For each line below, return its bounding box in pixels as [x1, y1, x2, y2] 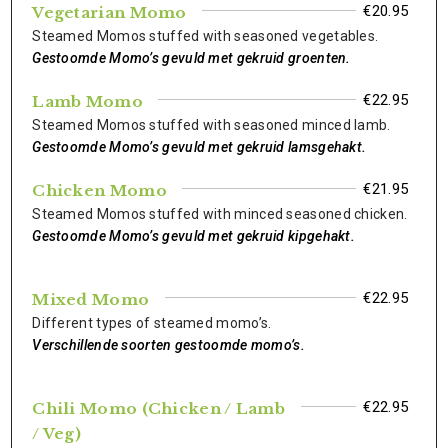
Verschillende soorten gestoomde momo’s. [32, 337, 305, 353]
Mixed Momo [32, 290, 150, 309]
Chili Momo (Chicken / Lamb [32, 399, 286, 418]
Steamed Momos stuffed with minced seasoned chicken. [32, 206, 408, 222]
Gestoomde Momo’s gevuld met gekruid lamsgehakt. [32, 139, 367, 155]
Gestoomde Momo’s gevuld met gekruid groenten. [32, 50, 351, 66]
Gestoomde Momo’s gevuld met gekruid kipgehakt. [32, 228, 356, 244]
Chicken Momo [32, 181, 167, 200]
